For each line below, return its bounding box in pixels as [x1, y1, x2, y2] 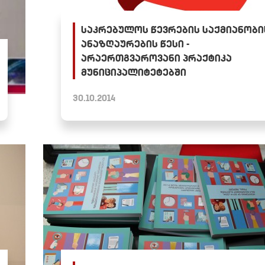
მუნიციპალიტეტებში [80, 66, 186, 78]
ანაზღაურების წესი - [80, 37, 189, 50]
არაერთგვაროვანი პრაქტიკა [80, 51, 232, 64]
